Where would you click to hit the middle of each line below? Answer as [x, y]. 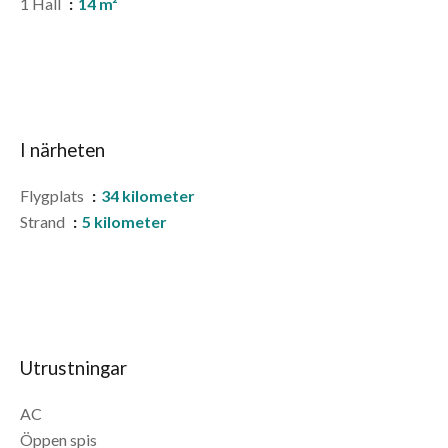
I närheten [62, 150]
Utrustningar [73, 368]
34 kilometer [148, 195]
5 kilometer [124, 221]
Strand [44, 221]
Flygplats [53, 195]
